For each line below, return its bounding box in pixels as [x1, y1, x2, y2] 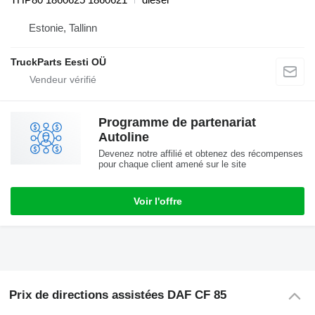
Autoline [98, 130, 149, 145]
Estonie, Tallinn [29, 22, 97, 34]
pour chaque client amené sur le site [98, 159, 246, 170]
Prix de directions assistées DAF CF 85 [8, 288, 226, 302]
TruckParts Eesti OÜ [11, 56, 106, 68]
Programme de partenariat [98, 115, 256, 130]
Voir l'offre [133, 195, 182, 207]
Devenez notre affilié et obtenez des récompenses [98, 148, 303, 160]
